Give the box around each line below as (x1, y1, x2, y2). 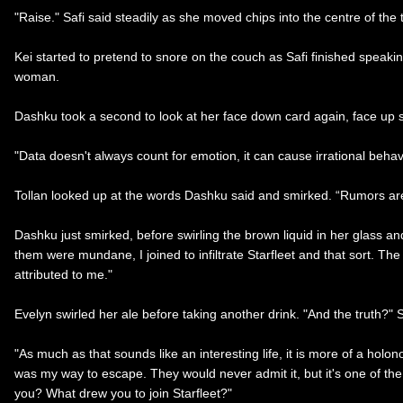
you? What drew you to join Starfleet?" (14, 385, 232, 400)
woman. (14, 68, 59, 84)
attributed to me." (14, 266, 112, 282)
